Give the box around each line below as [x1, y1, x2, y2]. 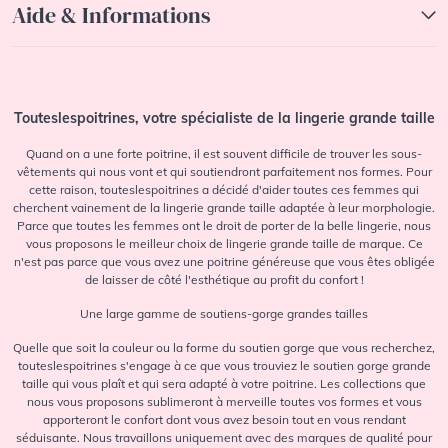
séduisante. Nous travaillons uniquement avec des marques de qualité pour [16, 429, 432, 445]
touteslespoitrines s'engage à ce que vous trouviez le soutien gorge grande [17, 357, 431, 373]
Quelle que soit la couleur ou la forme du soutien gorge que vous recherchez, [13, 339, 435, 355]
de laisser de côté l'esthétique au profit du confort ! [84, 271, 364, 287]
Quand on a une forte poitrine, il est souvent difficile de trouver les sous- [26, 145, 422, 161]
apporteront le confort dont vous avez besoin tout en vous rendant [42, 411, 406, 427]
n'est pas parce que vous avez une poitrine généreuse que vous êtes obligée [13, 253, 435, 269]
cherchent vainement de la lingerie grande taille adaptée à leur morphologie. [13, 199, 435, 215]
